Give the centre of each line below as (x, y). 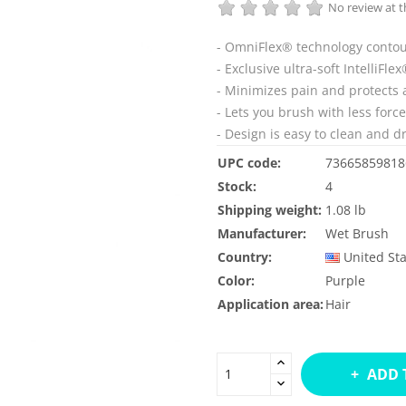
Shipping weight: (270, 209)
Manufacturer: (262, 233)
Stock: (237, 186)
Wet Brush (357, 233)
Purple (345, 280)
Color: (236, 280)
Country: (245, 256)
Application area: (271, 304)
